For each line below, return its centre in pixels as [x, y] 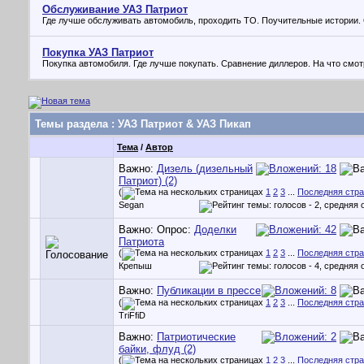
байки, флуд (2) [157, 349]
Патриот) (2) [148, 181]
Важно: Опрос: [156, 230]
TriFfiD [132, 315]
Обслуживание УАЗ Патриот [115, 9]
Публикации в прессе [209, 290]
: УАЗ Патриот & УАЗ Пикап [180, 124]
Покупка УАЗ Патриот [98, 52]
